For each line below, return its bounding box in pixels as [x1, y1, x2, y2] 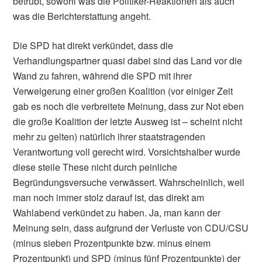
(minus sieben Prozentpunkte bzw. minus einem [13, 236, 211, 250]
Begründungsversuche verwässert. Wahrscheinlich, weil [13, 175, 245, 189]
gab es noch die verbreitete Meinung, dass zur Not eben [13, 99, 244, 113]
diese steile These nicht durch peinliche [13, 160, 178, 174]
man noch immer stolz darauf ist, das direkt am [13, 191, 205, 204]
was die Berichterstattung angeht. [13, 9, 151, 23]
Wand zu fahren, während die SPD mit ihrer [13, 69, 192, 82]
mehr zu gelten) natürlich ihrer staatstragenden [13, 130, 206, 143]
